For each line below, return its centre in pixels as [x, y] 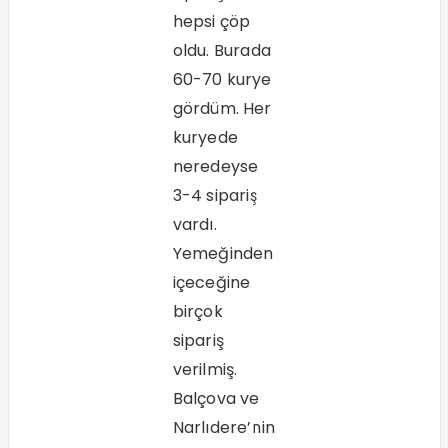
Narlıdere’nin [224, 428]
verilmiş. [205, 370]
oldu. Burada [221, 51]
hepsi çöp [211, 22]
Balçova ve [216, 399]
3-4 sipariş [215, 196]
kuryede [205, 138]
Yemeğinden [223, 254]
